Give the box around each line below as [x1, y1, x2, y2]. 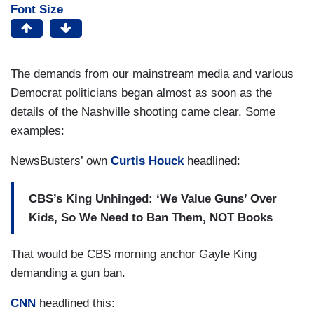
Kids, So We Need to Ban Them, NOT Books [29, 210, 273, 224]
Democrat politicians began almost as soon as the [11, 86, 272, 100]
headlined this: [39, 296, 118, 310]
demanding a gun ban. [11, 266, 125, 280]
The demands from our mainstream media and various [11, 67, 294, 81]
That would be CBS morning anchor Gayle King [11, 247, 257, 261]
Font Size [11, 3, 63, 17]
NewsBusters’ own [11, 154, 111, 168]
